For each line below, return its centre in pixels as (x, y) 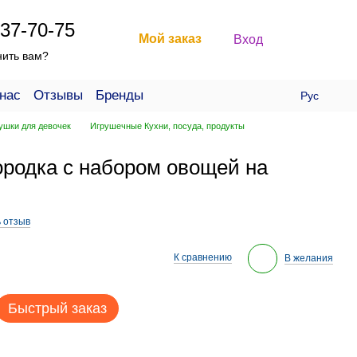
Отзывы (58, 96)
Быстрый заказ (57, 308)
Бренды (120, 96)
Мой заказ (170, 39)
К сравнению (203, 257)
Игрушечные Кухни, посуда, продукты (169, 126)
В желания (309, 258)
